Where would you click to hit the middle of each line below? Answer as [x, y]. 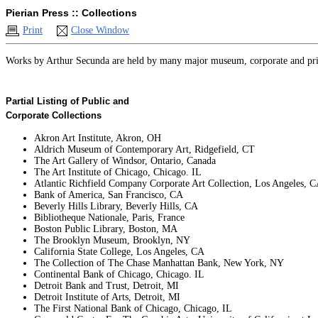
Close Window [100, 30]
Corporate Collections [54, 115]
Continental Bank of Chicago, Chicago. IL [119, 274]
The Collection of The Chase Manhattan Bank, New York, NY [159, 263]
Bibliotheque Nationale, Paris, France [109, 218]
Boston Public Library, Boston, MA [106, 229]
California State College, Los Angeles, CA [119, 252]
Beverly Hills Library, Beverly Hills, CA [116, 206]
